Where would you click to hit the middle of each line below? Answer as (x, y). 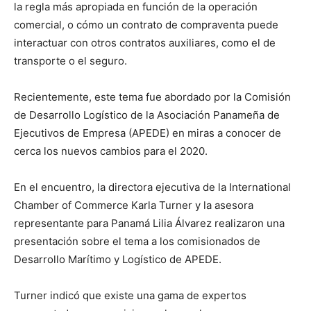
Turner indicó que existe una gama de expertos (130, 295)
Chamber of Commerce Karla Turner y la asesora (134, 205)
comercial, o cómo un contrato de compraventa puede (146, 25)
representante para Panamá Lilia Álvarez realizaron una (149, 223)
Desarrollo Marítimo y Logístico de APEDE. (118, 259)
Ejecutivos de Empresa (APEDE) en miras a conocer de (148, 133)
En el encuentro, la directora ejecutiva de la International (152, 187)
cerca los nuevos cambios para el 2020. (111, 151)
